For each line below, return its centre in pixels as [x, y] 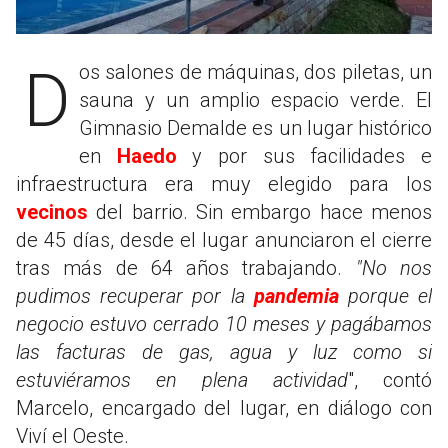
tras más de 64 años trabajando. [186, 267]
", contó [390, 379]
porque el [385, 295]
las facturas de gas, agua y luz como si [224, 351]
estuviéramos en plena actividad [182, 379]
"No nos [394, 267]
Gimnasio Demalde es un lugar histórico [255, 127]
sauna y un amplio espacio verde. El [255, 99]
